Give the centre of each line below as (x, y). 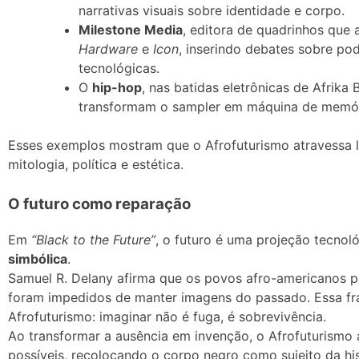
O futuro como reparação (99, 204)
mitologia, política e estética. (96, 164)
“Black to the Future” (93, 240)
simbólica (38, 259)
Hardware (108, 48)
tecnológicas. (119, 68)
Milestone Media (131, 29)
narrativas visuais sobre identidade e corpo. (212, 10)
